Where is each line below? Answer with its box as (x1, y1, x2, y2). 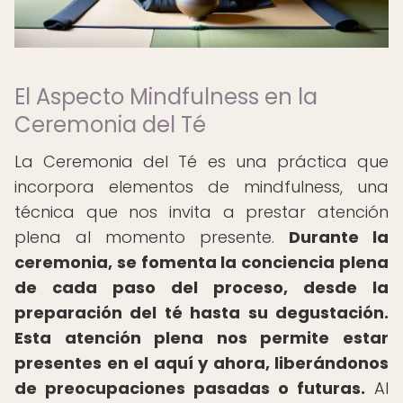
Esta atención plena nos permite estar (14, 327, 389, 349)
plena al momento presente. (14, 226, 289, 248)
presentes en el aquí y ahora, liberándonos (14, 352, 389, 374)
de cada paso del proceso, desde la (14, 276, 389, 299)
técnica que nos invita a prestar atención (14, 201, 389, 223)
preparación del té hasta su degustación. (14, 301, 389, 324)
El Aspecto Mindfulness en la (14, 82, 318, 112)
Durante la (289, 226, 389, 248)
